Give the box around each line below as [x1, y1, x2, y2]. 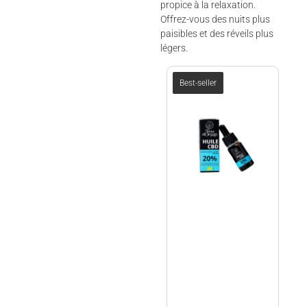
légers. [160, 42, 188, 54]
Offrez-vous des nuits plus [160, 14, 270, 25]
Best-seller [180, 77, 217, 88]
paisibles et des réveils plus [160, 28, 273, 40]
